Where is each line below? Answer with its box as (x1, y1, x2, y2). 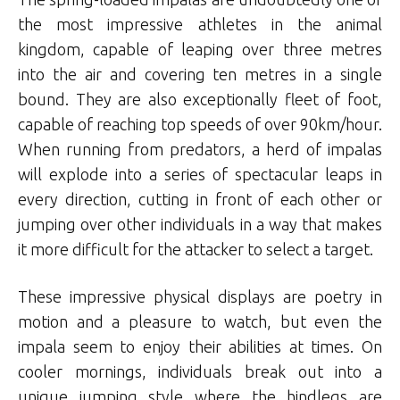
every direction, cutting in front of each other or (18, 190, 382, 209)
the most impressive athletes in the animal (18, 15, 382, 34)
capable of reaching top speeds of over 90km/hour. (18, 115, 382, 134)
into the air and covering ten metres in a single (18, 65, 382, 84)
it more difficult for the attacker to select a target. (18, 240, 373, 259)
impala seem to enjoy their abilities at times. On (18, 337, 382, 356)
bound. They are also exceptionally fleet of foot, (18, 90, 382, 109)
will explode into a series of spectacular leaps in (18, 165, 382, 184)
